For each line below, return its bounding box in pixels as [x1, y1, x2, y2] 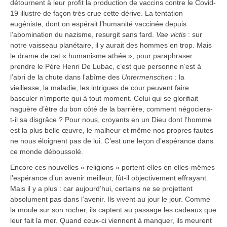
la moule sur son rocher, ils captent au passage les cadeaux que [10, 206, 216, 214]
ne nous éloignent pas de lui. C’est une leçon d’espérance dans [10, 137, 213, 145]
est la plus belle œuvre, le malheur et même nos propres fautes [10, 126, 213, 135]
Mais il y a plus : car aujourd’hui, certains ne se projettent [10, 184, 193, 193]
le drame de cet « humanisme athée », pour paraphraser [10, 52, 193, 60]
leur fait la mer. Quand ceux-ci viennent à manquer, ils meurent [10, 216, 212, 225]
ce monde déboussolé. [10, 147, 83, 156]
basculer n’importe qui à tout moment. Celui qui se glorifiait [10, 94, 198, 103]
